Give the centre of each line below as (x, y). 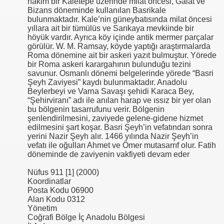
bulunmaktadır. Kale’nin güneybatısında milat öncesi (120, 19)
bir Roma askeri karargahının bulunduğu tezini (109, 64)
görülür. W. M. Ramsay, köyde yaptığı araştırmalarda (119, 46)
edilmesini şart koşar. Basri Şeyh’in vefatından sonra (120, 127)
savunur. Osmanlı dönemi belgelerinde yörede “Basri (120, 73)
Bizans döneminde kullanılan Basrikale (97, 10)
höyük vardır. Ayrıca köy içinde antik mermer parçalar (120, 37)
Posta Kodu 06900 (60, 190)
